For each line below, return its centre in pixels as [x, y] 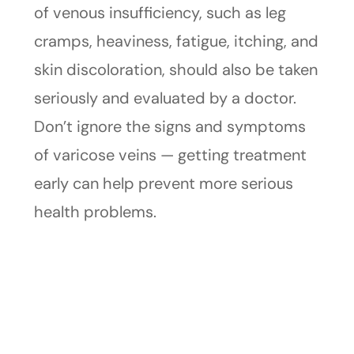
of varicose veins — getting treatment [170, 155]
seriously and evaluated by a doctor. [165, 98]
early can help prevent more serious [163, 184]
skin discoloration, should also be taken [175, 70]
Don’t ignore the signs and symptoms [169, 127]
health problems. [95, 212]
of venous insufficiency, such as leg [160, 13]
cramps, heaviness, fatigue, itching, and [176, 41]
